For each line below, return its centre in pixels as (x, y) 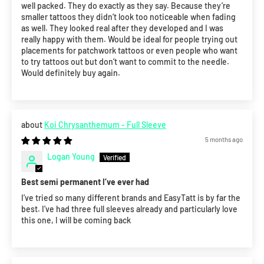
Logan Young (71, 157)
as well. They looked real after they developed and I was (122, 28)
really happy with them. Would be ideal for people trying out (129, 39)
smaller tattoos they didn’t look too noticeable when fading (128, 17)
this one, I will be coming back (76, 220)
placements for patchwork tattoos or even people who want (129, 51)
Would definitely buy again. (71, 73)
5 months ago (224, 140)
